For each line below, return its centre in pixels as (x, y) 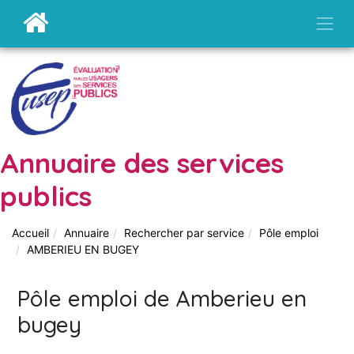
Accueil (30, 233)
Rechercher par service (184, 233)
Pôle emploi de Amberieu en (162, 298)
